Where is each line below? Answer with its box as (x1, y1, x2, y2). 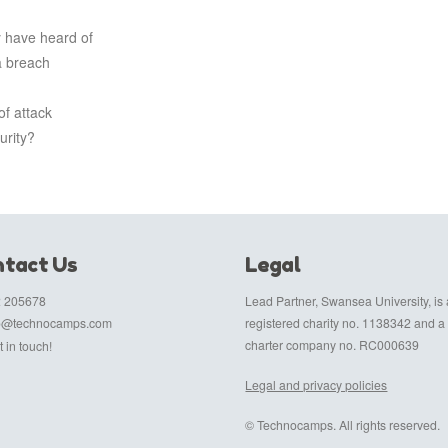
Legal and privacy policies (245, 376, 388, 394)
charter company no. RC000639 (245, 335, 420, 353)
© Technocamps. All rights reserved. (245, 416, 441, 434)
